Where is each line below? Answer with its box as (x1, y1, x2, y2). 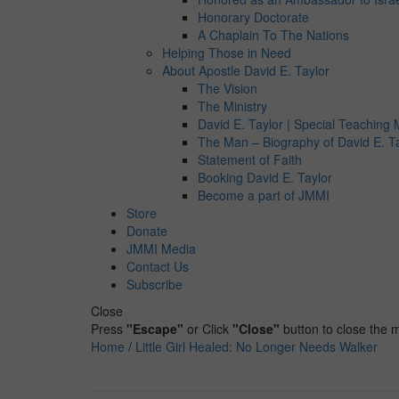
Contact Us (126, 256, 189, 275)
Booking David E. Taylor (198, 167, 332, 186)
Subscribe (126, 274, 183, 293)
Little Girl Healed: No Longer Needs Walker (135, 337, 378, 355)
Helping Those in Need (162, 43, 291, 61)
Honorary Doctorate (198, 7, 309, 26)
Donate (126, 221, 167, 240)
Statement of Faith (198, 150, 302, 168)
